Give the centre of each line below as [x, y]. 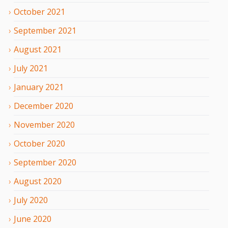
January [28, 87]
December [33, 106]
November [34, 124]
